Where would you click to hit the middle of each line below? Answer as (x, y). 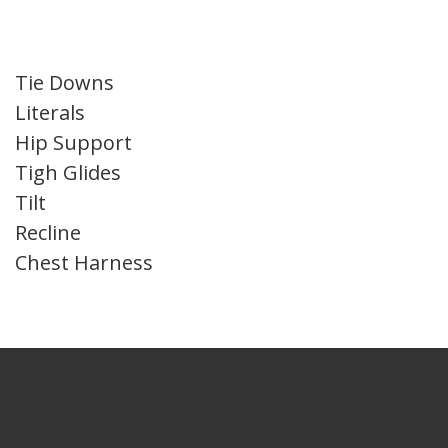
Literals (50, 112)
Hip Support (73, 142)
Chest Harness (84, 262)
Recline (48, 232)
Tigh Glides (68, 172)
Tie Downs (64, 82)
